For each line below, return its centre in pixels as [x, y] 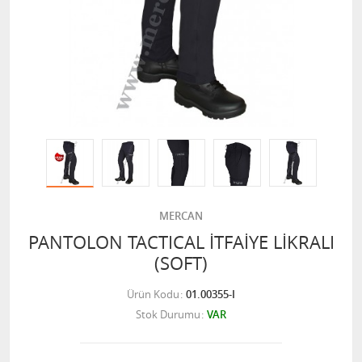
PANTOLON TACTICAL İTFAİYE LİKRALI [181, 242]
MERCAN [181, 216]
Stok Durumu [168, 314]
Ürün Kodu [153, 294]
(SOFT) [181, 263]
